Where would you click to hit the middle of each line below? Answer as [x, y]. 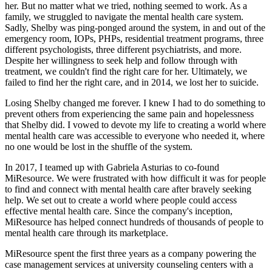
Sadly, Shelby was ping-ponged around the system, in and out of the [135, 28]
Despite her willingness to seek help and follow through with [121, 61]
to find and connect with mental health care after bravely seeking [128, 189]
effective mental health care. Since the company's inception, [119, 211]
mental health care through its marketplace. [87, 233]
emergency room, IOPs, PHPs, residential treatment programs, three [134, 39]
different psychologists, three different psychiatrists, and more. [123, 50]
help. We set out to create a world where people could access [121, 200]
